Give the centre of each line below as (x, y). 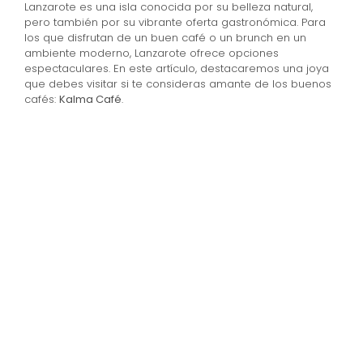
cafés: (42, 99)
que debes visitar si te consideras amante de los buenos (178, 84)
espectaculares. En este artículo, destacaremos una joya (177, 68)
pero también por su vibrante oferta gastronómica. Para (175, 22)
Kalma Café (90, 99)
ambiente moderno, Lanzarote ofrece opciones (152, 53)
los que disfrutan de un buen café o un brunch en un (165, 38)
